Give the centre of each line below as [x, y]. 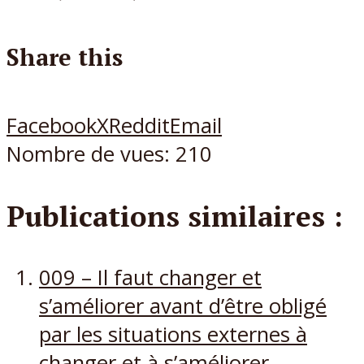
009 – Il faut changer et [150, 278]
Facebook [52, 125]
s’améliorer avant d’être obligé [183, 306]
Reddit [139, 125]
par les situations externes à [173, 335]
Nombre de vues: [88, 154]
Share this [65, 56]
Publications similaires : [175, 216]
